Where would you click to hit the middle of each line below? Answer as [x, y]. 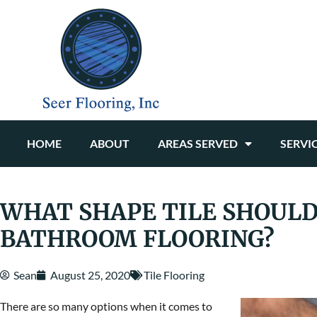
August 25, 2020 [90, 275]
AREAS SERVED [197, 143]
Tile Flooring [174, 275]
